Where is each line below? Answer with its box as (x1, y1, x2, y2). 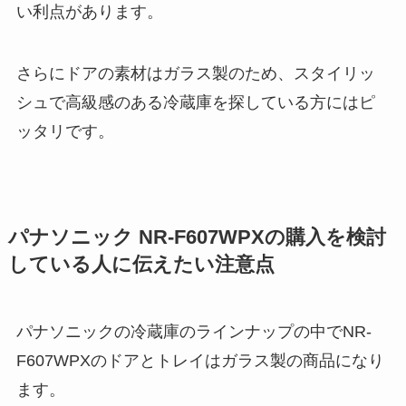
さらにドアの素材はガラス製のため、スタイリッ (15, 63, 375, 82)
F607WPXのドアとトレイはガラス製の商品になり (15, 351, 384, 370)
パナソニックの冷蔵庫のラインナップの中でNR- (15, 322, 372, 341)
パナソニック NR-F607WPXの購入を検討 (7, 226, 386, 248)
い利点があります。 (15, 2, 163, 21)
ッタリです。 (15, 121, 114, 140)
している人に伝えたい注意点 (7, 253, 275, 275)
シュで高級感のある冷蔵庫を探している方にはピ (15, 92, 375, 111)
